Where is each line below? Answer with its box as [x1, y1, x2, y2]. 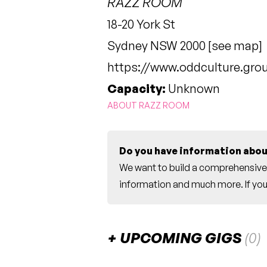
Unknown [166, 80, 220, 96]
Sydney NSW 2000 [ [107, 38, 212, 53]
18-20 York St [107, 16, 175, 32]
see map [212, 38, 259, 53]
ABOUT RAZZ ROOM [107, 100, 190, 110]
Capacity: [107, 80, 166, 96]
